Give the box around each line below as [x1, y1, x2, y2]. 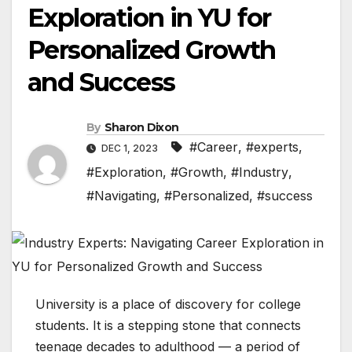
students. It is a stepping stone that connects [35, 317, 301, 334]
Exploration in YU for [27, 2, 271, 34]
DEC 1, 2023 [99, 142, 160, 155]
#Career [189, 139, 238, 156]
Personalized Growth [27, 35, 276, 66]
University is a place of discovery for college [35, 296, 301, 313]
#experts [246, 139, 299, 156]
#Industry [231, 164, 288, 181]
